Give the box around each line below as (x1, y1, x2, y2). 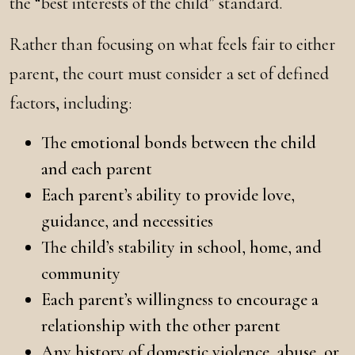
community (41, 263, 120, 284)
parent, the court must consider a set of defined (10, 63, 329, 84)
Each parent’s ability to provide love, (41, 185, 295, 205)
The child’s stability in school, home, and (41, 237, 322, 258)
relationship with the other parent (41, 315, 281, 336)
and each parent (41, 158, 152, 179)
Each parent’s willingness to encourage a (41, 289, 319, 310)
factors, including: (10, 93, 132, 113)
